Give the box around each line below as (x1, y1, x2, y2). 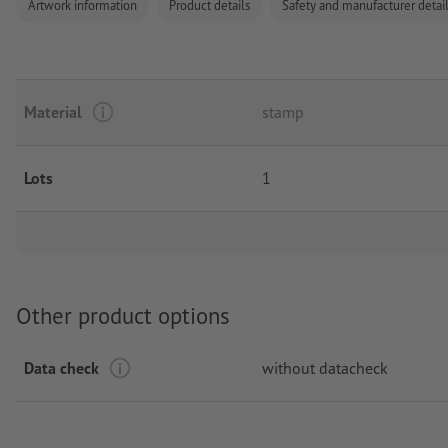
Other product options (16, 300, 230, 330)
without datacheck (262, 358, 388, 379)
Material (24, 101, 82, 122)
